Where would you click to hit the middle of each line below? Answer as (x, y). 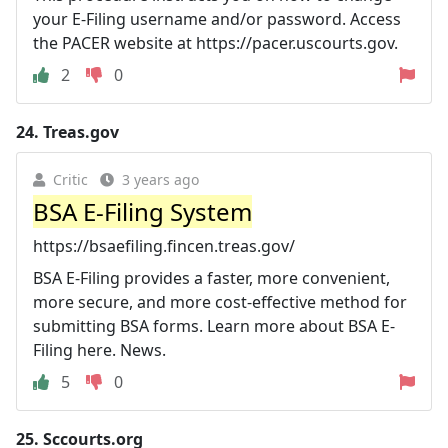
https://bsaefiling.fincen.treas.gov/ (164, 245)
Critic (70, 179)
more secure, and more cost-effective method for (220, 301)
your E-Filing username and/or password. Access (217, 18)
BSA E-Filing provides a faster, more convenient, (211, 277)
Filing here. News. (99, 349)
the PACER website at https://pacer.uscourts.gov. (215, 42)
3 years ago (160, 179)
